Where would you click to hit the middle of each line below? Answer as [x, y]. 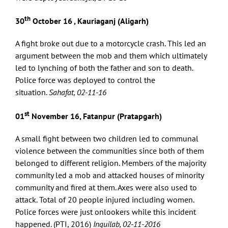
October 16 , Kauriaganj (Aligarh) [90, 21]
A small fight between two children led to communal [107, 138]
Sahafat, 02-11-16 [78, 92]
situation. [32, 92]
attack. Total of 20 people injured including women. [105, 199]
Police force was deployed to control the [85, 80]
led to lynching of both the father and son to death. [104, 68]
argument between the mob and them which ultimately [111, 56]
